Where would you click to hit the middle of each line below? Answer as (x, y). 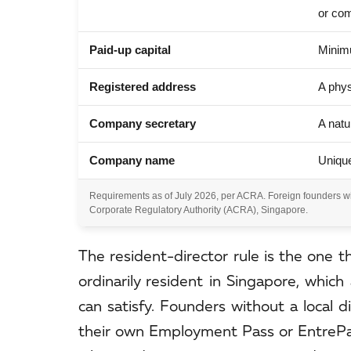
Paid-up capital (130, 50)
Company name (132, 161)
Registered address (143, 87)
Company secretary (143, 124)
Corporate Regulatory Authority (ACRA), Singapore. (199, 210)
